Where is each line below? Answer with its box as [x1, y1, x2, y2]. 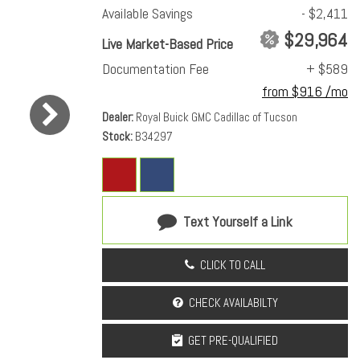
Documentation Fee [102, 59, 209, 78]
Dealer [102, 108, 131, 125]
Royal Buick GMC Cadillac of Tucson [136, 108, 297, 125]
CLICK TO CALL [200, 256, 265, 272]
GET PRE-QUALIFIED [188, 332, 278, 348]
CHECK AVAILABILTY [188, 294, 278, 310]
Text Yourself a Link [183, 211, 292, 231]
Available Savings [102, 3, 193, 22]
